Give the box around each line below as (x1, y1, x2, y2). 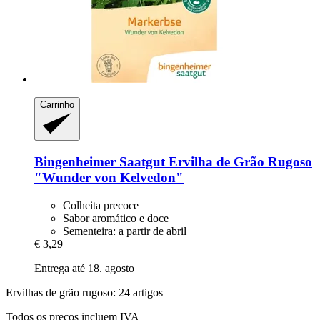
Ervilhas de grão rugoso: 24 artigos (6, 286, 163, 299)
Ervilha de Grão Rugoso (165, 154, 312, 170)
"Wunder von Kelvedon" (34, 170, 184, 186)
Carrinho (40, 99, 74, 110)
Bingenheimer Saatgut (34, 154, 165, 170)
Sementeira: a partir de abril (63, 224, 186, 237)
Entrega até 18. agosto (34, 261, 134, 274)
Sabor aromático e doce (63, 211, 169, 224)
